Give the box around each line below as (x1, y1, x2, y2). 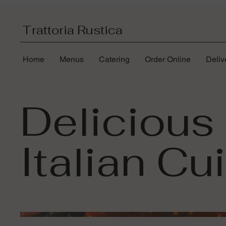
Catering (99, 54, 130, 65)
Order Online (145, 54, 191, 65)
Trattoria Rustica (22, 22, 123, 38)
